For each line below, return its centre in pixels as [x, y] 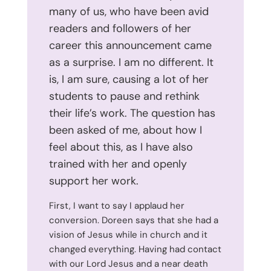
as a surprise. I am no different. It [131, 62]
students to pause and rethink [124, 96]
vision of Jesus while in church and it [128, 234]
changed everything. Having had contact [135, 249]
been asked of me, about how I [125, 130]
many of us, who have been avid [129, 11]
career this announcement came [130, 45]
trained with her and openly [118, 164]
